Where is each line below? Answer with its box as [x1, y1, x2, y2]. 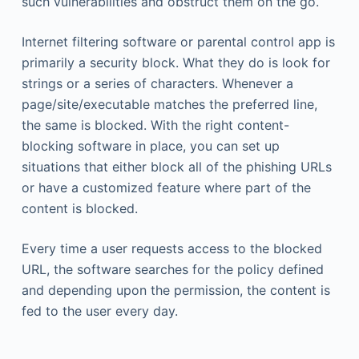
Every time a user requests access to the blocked [21, 240, 322, 256]
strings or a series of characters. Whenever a [21, 75, 293, 91]
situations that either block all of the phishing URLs [21, 159, 332, 175]
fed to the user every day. [21, 303, 178, 319]
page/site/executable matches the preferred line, [21, 96, 317, 112]
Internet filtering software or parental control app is [21, 34, 335, 50]
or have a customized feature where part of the [21, 179, 311, 196]
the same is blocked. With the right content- [21, 117, 289, 133]
